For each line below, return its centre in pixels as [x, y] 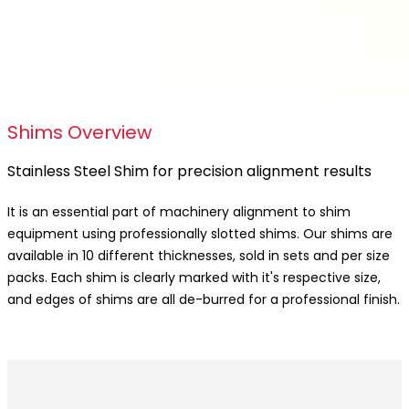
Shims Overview [79, 132]
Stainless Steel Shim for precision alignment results [189, 172]
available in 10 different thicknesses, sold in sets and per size [199, 255]
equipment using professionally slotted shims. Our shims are [200, 233]
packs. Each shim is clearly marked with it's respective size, [194, 277]
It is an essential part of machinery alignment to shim [179, 211]
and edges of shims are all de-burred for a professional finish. [204, 299]
